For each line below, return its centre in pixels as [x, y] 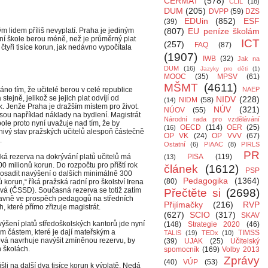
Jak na [249, 59]
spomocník [182, 249]
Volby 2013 [241, 249]
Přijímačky [183, 205]
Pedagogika [205, 181]
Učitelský [245, 241]
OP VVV [227, 136]
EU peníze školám [224, 31]
